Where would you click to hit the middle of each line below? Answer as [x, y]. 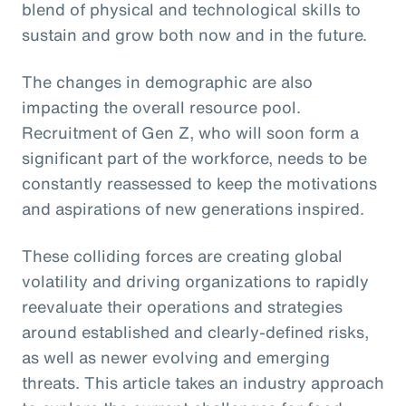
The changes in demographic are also [167, 81]
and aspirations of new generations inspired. [193, 208]
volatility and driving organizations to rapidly [195, 280]
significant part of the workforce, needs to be [194, 157]
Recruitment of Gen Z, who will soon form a [190, 132]
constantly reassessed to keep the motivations [199, 183]
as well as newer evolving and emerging [176, 357]
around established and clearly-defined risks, [195, 331]
